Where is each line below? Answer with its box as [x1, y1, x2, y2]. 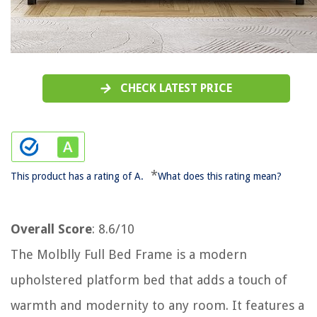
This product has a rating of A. [11, 171, 144, 182]
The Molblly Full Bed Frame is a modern [11, 247, 247, 262]
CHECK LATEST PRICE [120, 81, 232, 95]
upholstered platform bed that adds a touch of [11, 272, 287, 287]
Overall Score [11, 221, 92, 236]
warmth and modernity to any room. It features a [11, 298, 304, 313]
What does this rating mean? [158, 171, 282, 182]
